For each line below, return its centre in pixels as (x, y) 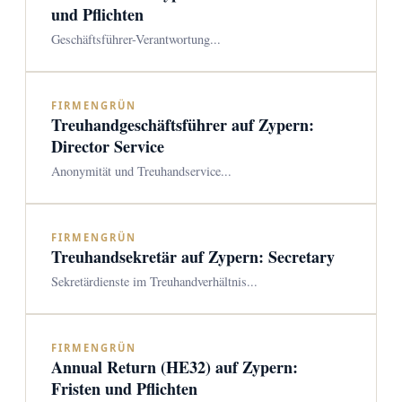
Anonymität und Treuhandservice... (141, 171)
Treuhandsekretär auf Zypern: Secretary (193, 257)
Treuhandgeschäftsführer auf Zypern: (183, 125)
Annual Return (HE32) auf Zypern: (175, 367)
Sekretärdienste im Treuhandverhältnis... (154, 281)
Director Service (108, 146)
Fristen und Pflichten (124, 389)
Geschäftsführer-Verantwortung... (136, 39)
